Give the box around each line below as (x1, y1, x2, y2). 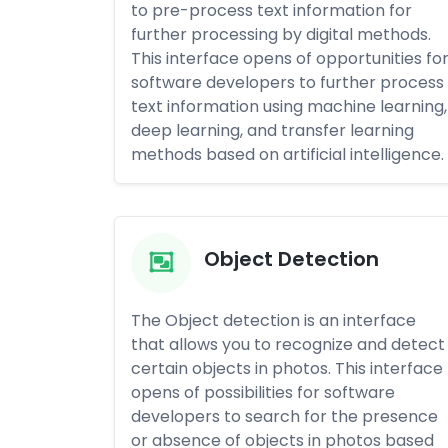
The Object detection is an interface (131, 309, 416, 332)
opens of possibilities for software (131, 381, 395, 404)
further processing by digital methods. (131, 23, 431, 46)
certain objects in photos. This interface (131, 357, 443, 380)
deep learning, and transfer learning (131, 119, 414, 142)
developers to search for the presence (131, 405, 438, 428)
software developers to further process (131, 71, 444, 94)
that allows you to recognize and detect (131, 333, 445, 356)
